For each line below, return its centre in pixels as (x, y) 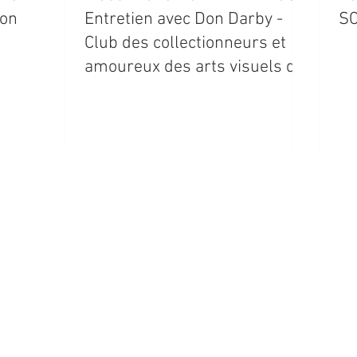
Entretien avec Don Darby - (184, 20)
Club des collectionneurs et (185, 43)
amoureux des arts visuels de (194, 67)
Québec (112, 91)
